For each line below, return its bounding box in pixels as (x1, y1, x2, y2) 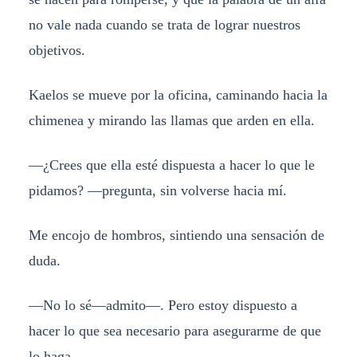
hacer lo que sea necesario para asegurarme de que (28, 322, 321, 339)
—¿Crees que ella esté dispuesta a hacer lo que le (28, 156, 315, 173)
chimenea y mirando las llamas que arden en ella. (28, 112, 315, 128)
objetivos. (28, 42, 85, 59)
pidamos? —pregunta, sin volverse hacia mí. (28, 182, 287, 198)
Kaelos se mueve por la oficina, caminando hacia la (28, 86, 328, 103)
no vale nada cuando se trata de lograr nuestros (28, 17, 300, 33)
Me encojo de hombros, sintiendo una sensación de (28, 226, 324, 243)
